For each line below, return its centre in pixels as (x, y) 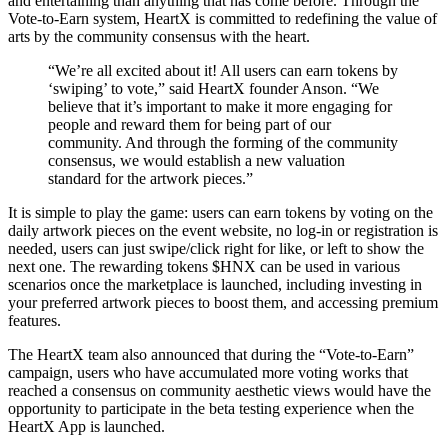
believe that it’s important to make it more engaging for (220, 106)
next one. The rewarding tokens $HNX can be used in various (204, 266)
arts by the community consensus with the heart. (159, 36)
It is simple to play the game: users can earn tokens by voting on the (220, 212)
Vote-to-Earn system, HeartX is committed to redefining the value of (222, 18)
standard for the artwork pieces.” (150, 178)
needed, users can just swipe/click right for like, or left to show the (216, 248)
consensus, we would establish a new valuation (196, 160)
